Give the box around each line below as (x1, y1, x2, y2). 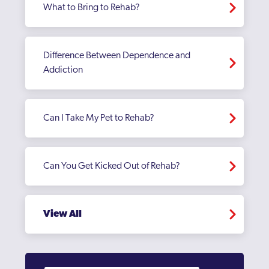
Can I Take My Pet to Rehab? (43, 113, 155, 123)
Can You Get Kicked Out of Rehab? (43, 162, 181, 171)
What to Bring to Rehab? (43, 3, 141, 13)
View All (43, 210, 82, 219)
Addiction (43, 65, 83, 75)
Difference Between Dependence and (43, 51, 191, 61)
